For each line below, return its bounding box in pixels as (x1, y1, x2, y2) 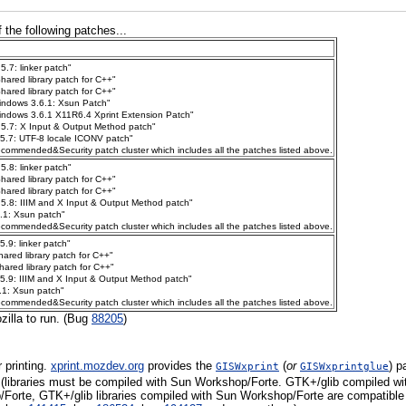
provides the (144, 359, 216, 373)
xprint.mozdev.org (51, 359, 144, 373)
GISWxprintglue (300, 361, 389, 372)
